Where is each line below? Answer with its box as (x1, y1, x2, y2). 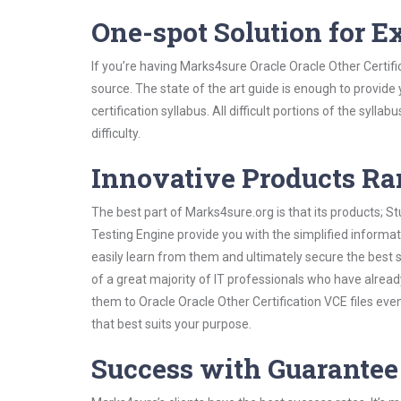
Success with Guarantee (91, 351, 398, 386)
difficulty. (91, 126, 141, 141)
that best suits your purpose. (91, 317, 252, 331)
